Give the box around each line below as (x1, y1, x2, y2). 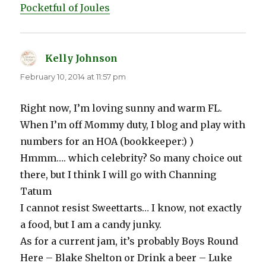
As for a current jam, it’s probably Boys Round (20, 235, 239, 248)
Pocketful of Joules (20, 2, 110, 14)
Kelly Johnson (45, 52, 118, 65)
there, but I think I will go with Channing (20, 169, 217, 181)
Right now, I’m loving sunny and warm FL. (20, 102, 223, 115)
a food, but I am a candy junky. (20, 218, 162, 231)
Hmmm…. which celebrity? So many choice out (20, 152, 243, 164)
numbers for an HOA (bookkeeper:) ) (20, 135, 194, 148)
